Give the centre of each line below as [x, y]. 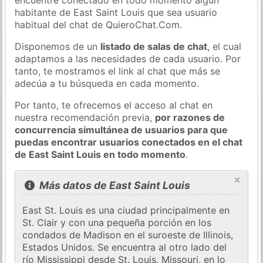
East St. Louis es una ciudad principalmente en [126, 210]
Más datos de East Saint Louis [113, 186]
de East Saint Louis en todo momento [100, 154]
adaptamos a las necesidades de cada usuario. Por [128, 58]
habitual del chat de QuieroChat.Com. [99, 24]
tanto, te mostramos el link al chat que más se [118, 71]
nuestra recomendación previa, [85, 117]
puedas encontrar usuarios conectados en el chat [129, 142]
